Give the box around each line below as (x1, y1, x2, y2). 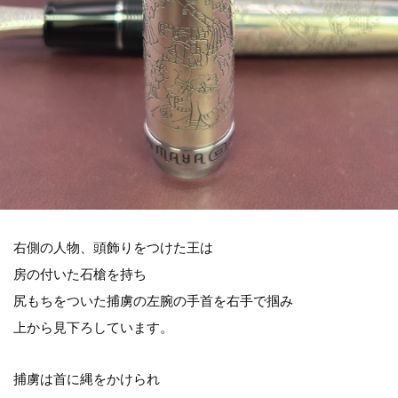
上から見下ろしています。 (13, 320, 173, 335)
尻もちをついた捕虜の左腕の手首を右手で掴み (13, 293, 293, 308)
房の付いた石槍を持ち (13, 267, 147, 282)
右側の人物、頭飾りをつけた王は (13, 240, 213, 255)
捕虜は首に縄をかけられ (13, 371, 160, 386)
